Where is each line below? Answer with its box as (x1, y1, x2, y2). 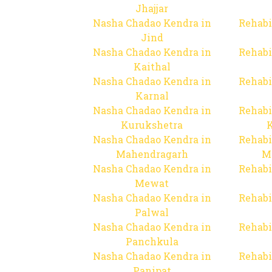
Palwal (135, 206, 169, 219)
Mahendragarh (115, 148, 188, 160)
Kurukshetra (121, 118, 183, 131)
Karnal (135, 89, 169, 102)
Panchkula (125, 235, 178, 248)
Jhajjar (135, 2, 168, 15)
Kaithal (133, 60, 171, 73)
